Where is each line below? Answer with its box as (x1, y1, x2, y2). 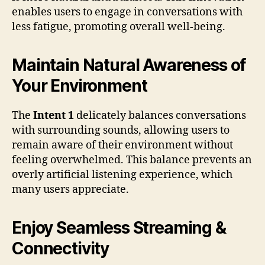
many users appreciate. (12, 182, 129, 196)
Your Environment (12, 75, 147, 96)
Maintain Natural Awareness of (12, 54, 246, 75)
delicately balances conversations (74, 108, 246, 122)
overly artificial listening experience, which (12, 167, 232, 182)
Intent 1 (33, 108, 74, 122)
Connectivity (12, 238, 109, 258)
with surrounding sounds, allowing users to (12, 123, 230, 137)
